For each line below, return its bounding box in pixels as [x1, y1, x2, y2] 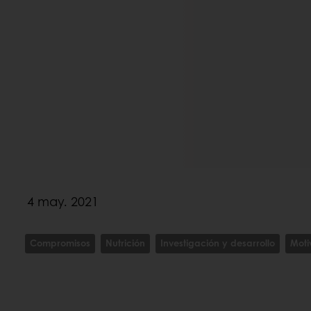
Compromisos [30, 236, 90, 249]
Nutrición [106, 236, 145, 249]
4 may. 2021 [27, 192, 99, 210]
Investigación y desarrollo [160, 236, 275, 249]
